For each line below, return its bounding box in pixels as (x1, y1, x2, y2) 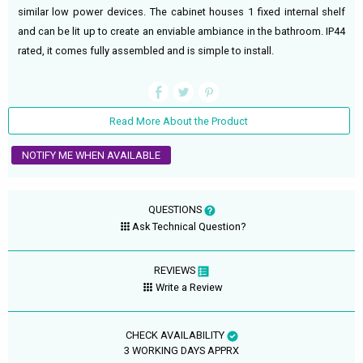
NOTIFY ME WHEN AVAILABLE (22, 149, 161, 162)
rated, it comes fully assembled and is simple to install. (17, 44, 274, 57)
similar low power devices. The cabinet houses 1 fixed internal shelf (17, 5, 346, 18)
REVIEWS (154, 264, 198, 277)
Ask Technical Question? (132, 220, 246, 233)
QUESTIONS (147, 203, 204, 216)
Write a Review (155, 280, 223, 293)
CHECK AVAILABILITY (125, 329, 227, 342)
